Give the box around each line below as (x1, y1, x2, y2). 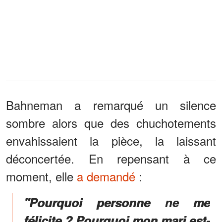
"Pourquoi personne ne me (24, 194, 210, 211)
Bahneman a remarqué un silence (6, 96, 216, 114)
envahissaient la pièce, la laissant (6, 132, 216, 150)
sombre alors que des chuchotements (6, 114, 216, 132)
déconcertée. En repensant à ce (6, 150, 216, 167)
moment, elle (6, 167, 77, 185)
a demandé (77, 167, 135, 185)
